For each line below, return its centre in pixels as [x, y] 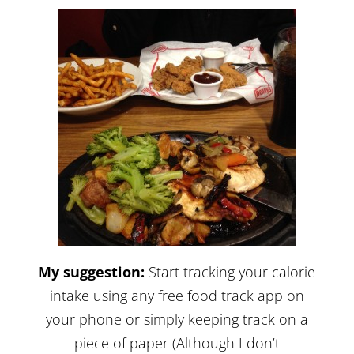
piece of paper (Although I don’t [177, 343]
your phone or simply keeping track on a [177, 319]
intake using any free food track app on [177, 295]
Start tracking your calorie [230, 271]
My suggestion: [92, 271]
